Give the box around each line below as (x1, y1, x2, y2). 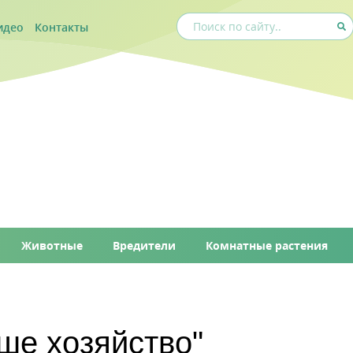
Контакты (35, 19, 88, 35)
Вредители (113, 238, 176, 253)
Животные (20, 238, 83, 253)
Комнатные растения (206, 238, 329, 253)
